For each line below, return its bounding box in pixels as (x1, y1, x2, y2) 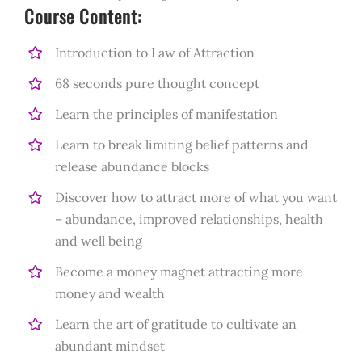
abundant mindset (55, 337, 166, 354)
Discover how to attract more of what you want (55, 188, 338, 205)
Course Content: (24, 2, 141, 30)
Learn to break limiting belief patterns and (55, 136, 309, 153)
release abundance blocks (55, 158, 210, 175)
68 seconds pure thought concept (55, 74, 260, 91)
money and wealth (55, 284, 166, 301)
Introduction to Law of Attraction (55, 44, 255, 61)
